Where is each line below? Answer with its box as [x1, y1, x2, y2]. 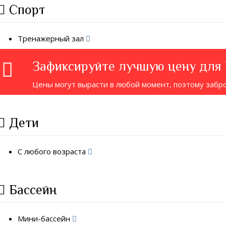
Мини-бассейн [18, 213, 73, 223]
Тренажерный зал [18, 33, 86, 43]
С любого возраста [18, 146, 88, 156]
